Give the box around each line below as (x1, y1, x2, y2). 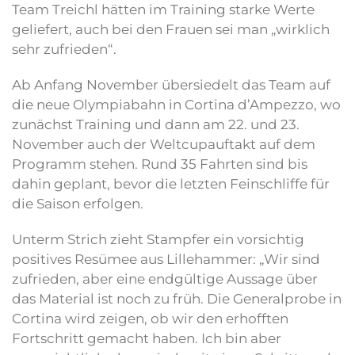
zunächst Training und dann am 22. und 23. (12, 116, 300, 133)
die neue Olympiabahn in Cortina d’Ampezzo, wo (12, 97, 341, 113)
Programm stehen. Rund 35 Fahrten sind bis (12, 156, 307, 173)
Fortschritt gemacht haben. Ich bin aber (12, 330, 281, 347)
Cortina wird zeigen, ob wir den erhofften (12, 311, 288, 327)
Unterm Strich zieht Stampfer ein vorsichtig (12, 231, 304, 248)
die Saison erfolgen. (12, 196, 143, 212)
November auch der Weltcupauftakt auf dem (12, 136, 315, 153)
